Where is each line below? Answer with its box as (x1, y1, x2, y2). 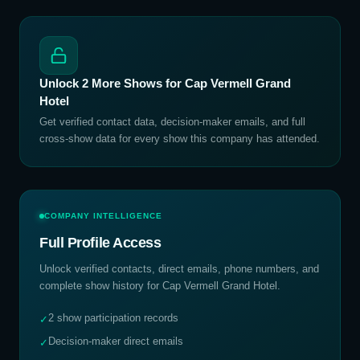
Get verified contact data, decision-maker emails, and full (39, 116, 305, 128)
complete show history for (39, 280, 162, 292)
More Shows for (88, 76, 185, 90)
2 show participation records (48, 312, 178, 324)
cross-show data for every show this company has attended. (39, 133, 320, 145)
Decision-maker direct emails (48, 335, 183, 347)
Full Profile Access (39, 235, 162, 251)
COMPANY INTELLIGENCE (44, 211, 162, 220)
